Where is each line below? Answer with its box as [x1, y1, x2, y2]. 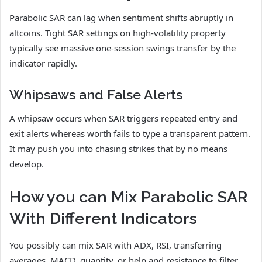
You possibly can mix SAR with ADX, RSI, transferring [9, 239, 222, 251]
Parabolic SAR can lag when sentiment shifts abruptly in [9, 11, 233, 23]
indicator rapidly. [9, 57, 77, 69]
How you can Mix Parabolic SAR [9, 188, 247, 206]
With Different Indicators [9, 209, 197, 228]
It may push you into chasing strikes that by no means [9, 143, 227, 155]
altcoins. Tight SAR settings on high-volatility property [9, 26, 226, 39]
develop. [9, 158, 44, 170]
